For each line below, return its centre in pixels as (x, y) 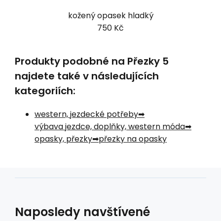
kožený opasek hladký (110, 15)
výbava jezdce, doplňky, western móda (110, 126)
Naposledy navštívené (82, 212)
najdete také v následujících (87, 76)
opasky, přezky (63, 139)
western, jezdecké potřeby (86, 114)
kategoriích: (45, 91)
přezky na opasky (133, 139)
